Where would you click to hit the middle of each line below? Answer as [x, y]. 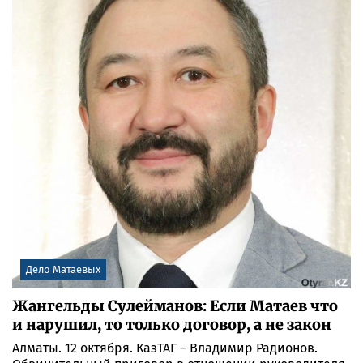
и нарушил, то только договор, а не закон [172, 324]
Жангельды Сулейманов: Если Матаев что [175, 305]
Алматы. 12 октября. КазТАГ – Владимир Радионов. [165, 348]
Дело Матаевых [63, 269]
